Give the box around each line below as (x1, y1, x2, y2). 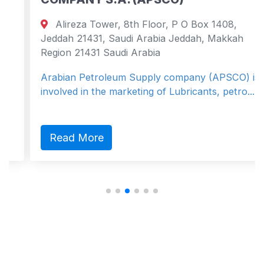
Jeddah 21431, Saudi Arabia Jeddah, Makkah (22, 32, 225, 45)
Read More (30, 131, 85, 144)
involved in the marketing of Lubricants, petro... (22, 85, 236, 98)
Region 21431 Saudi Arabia (22, 47, 142, 59)
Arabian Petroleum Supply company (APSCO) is (22, 71, 241, 84)
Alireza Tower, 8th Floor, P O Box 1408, (34, 18, 219, 31)
